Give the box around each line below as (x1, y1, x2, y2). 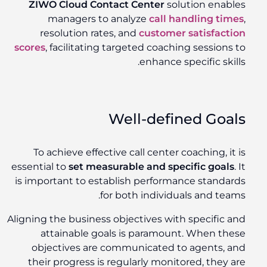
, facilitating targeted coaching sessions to (48, 42, 248, 54)
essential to (14, 161, 71, 173)
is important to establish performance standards (17, 175, 248, 187)
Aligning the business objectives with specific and (10, 213, 248, 225)
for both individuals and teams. (103, 190, 248, 201)
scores (17, 42, 48, 54)
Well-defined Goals (111, 110, 248, 128)
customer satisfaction (141, 27, 248, 39)
